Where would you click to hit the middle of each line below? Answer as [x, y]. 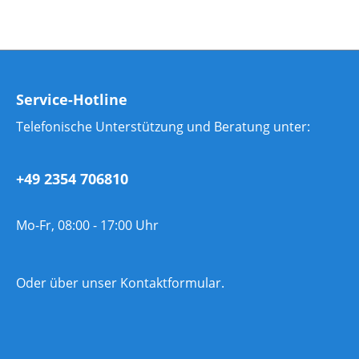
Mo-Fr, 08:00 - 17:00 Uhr [87, 225]
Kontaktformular [171, 283]
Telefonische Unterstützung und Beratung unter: [163, 127]
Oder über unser [68, 283]
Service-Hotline [72, 99]
